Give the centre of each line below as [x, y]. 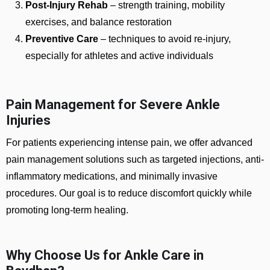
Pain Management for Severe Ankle [113, 105]
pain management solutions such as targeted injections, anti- [135, 159]
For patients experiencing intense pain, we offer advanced [129, 143]
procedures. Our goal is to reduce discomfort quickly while [129, 193]
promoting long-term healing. [67, 210]
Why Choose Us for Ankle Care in [105, 255]
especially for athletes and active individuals [119, 56]
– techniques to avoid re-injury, [165, 39]
